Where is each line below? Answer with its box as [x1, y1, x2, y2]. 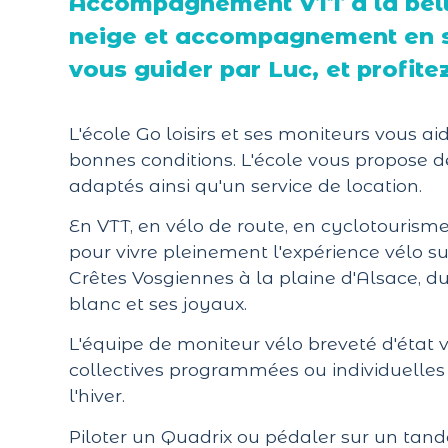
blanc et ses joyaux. [68, 292, 247, 314]
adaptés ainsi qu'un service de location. [68, 174, 422, 196]
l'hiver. [68, 385, 125, 407]
